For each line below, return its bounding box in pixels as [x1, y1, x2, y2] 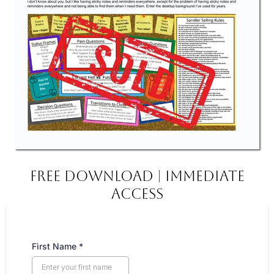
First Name [32, 241, 79, 251]
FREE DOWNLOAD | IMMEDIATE [29, 168, 245, 184]
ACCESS [111, 186, 163, 202]
